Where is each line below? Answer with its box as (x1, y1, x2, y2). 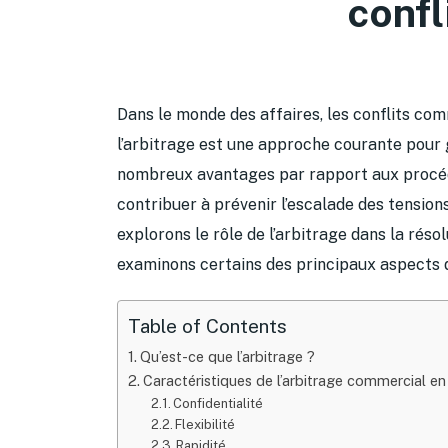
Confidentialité (173, 395, 264, 411)
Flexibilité (175, 416, 236, 432)
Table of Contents (128, 315, 287, 338)
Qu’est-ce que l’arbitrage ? (139, 347, 315, 365)
